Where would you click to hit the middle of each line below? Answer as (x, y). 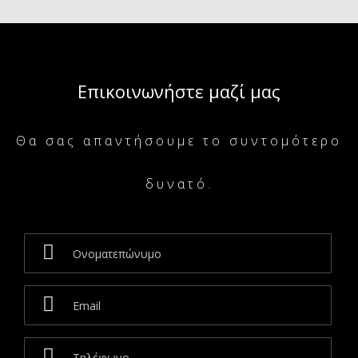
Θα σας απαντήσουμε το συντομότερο (179, 141)
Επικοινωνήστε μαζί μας (179, 91)
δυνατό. (179, 184)
